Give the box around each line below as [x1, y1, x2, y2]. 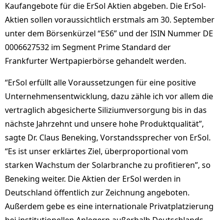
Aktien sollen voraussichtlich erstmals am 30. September [5, 14, 215, 25]
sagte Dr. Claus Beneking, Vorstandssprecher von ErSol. [5, 132, 211, 143]
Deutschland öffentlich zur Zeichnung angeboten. [5, 187, 190, 198]
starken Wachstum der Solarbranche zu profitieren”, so [5, 160, 211, 170]
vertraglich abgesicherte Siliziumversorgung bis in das [5, 105, 207, 115]
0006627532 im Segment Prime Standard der [5, 42, 171, 53]
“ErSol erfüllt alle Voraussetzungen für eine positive [5, 77, 196, 88]
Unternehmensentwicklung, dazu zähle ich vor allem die [5, 91, 213, 102]
